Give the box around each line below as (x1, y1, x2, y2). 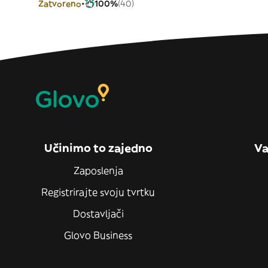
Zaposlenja (73, 165, 123, 176)
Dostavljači (72, 208, 124, 220)
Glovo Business (64, 229, 132, 241)
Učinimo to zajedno (44, 141, 153, 155)
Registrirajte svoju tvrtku (41, 186, 155, 198)
